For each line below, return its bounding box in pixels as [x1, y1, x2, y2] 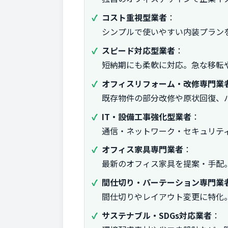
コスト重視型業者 [102, 11, 167, 24]
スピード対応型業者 [102, 44, 175, 57]
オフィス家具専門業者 [102, 143, 183, 156]
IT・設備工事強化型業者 [102, 110, 191, 123]
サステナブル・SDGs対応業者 [102, 209, 212, 222]
